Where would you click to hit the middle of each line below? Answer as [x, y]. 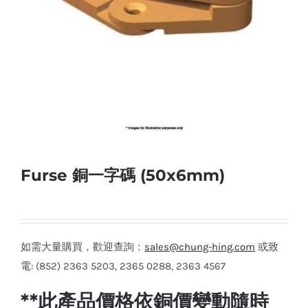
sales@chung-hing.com [200, 247]
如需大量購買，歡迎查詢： [82, 247]
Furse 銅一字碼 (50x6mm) [123, 176]
